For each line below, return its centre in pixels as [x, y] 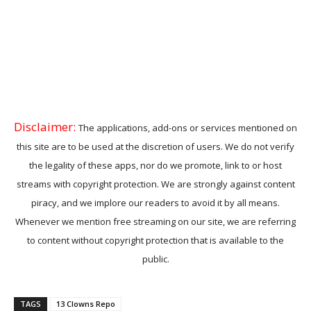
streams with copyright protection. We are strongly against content [155, 184]
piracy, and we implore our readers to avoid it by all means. [155, 203]
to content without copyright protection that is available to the [155, 241]
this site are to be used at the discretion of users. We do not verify [155, 147]
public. [155, 259]
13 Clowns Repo [86, 304]
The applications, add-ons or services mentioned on [188, 128]
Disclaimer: [45, 127]
